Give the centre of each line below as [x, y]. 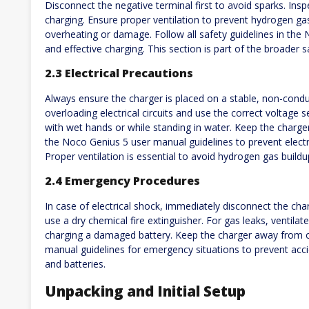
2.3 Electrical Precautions [119, 73]
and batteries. [75, 263]
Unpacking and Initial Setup [145, 291]
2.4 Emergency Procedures [122, 181]
